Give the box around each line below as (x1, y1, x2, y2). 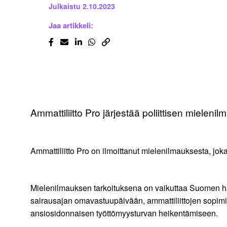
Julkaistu (49, 1, 81, 12)
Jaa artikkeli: (49, 20, 93, 31)
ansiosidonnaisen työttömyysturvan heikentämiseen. (30, 207, 218, 219)
